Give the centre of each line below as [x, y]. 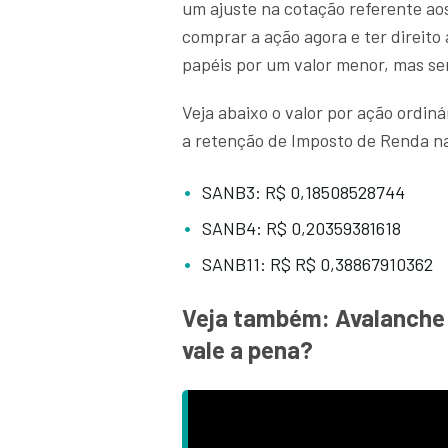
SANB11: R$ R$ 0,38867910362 [317, 264]
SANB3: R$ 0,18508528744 [303, 192]
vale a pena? [247, 350]
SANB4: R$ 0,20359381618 [301, 228]
